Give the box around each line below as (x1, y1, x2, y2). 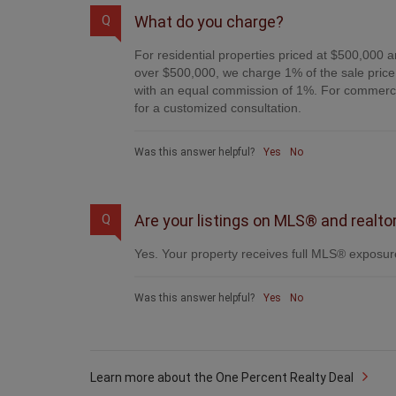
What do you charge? (134, 11, 284, 31)
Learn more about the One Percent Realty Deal (90, 369, 354, 385)
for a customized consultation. (134, 100, 301, 115)
